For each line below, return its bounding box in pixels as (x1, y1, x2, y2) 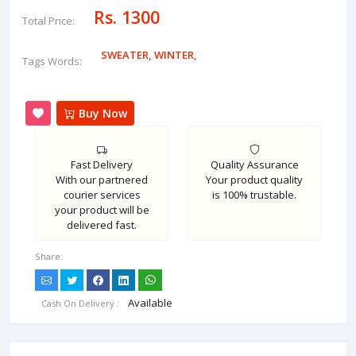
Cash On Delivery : (41, 297, 122, 310)
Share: (35, 250, 63, 263)
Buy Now (75, 106, 127, 122)
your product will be (54, 203, 149, 218)
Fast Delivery (71, 157, 133, 172)
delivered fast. (67, 218, 137, 233)
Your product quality (206, 172, 303, 188)
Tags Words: (22, 54, 82, 69)
